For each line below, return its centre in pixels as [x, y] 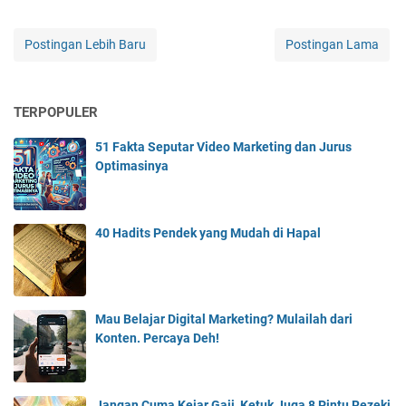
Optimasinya [132, 165]
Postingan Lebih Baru [85, 44]
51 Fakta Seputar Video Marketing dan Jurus [223, 146]
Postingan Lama [332, 44]
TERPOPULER [56, 112]
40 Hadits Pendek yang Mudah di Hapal [208, 232]
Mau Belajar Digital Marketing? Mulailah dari [224, 319]
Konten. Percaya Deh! [157, 338]
